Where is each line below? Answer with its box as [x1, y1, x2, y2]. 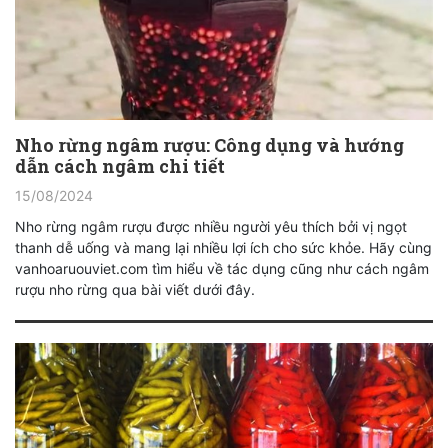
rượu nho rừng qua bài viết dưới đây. [15, 281, 255, 299]
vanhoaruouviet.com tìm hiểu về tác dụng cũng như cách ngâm [15, 260, 429, 278]
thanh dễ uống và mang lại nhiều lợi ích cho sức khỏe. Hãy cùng [15, 239, 432, 257]
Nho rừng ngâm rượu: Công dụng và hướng [15, 133, 404, 158]
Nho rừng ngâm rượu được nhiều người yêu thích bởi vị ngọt [15, 218, 407, 236]
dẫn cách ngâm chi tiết [15, 154, 225, 179]
